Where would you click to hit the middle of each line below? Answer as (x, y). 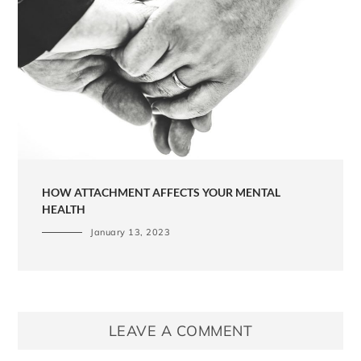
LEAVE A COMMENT (180, 331)
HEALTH (64, 210)
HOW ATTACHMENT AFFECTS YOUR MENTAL (162, 193)
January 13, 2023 (131, 232)
